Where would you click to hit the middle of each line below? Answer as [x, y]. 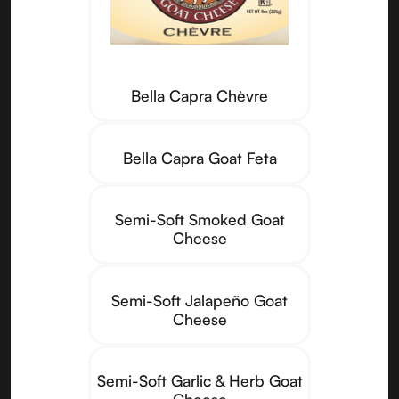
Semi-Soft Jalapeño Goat [199, 300]
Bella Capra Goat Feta [199, 157]
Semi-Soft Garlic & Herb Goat [199, 380]
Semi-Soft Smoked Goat [199, 220]
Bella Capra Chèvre [199, 96]
